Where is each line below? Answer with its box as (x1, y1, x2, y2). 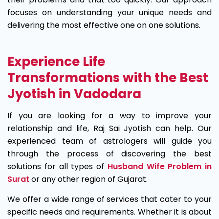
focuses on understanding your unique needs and (7, 7, 212, 18)
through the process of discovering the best (7, 148, 212, 159)
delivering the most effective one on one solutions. (7, 20, 200, 31)
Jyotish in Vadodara (7, 85, 141, 103)
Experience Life (7, 53, 105, 70)
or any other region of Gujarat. (29, 174, 148, 185)
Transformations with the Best (7, 69, 208, 87)
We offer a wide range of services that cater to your (7, 194, 212, 205)
